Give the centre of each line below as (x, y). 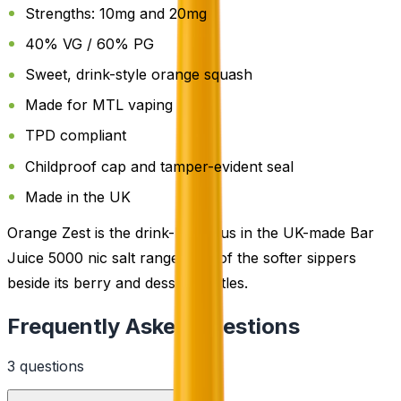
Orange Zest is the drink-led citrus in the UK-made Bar (191, 232)
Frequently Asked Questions (154, 326)
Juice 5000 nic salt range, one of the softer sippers (182, 257)
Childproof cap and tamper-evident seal (159, 166)
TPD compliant (76, 136)
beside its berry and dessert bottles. (128, 282)
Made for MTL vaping (99, 105)
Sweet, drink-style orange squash (139, 74)
